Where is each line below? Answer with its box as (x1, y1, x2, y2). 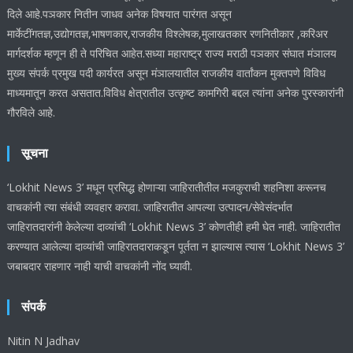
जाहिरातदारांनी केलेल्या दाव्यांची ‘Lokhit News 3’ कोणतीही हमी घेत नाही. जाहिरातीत (7, 218, 341, 234)
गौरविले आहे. (7, 104, 56, 120)
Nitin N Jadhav (7, 333, 80, 348)
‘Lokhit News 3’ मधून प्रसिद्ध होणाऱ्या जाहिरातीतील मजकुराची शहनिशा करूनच (7, 179, 327, 195)
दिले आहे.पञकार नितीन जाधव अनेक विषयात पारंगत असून (7, 6, 232, 21)
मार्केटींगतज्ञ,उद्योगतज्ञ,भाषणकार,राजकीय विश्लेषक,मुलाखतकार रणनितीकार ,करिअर (7, 25, 329, 41)
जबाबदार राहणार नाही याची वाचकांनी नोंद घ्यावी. (7, 258, 193, 273)
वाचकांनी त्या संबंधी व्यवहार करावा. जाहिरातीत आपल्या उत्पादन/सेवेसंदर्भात (7, 199, 293, 214)
